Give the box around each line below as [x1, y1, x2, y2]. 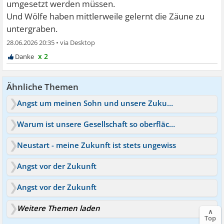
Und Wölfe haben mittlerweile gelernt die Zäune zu [6, 10, 205, 22]
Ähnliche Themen [6, 81, 79, 93]
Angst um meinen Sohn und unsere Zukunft [167, 98, 173, 108]
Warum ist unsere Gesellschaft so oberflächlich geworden [169, 119, 175, 129]
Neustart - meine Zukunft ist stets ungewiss [17, 140, 176, 150]
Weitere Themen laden [17, 203, 100, 213]
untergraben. [6, 23, 58, 35]
